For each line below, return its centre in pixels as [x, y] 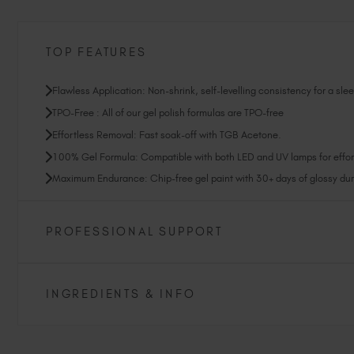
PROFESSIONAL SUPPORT [134, 231]
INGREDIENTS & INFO [121, 294]
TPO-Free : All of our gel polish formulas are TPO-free [168, 113]
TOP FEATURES [96, 53]
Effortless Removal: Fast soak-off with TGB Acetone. [167, 134]
